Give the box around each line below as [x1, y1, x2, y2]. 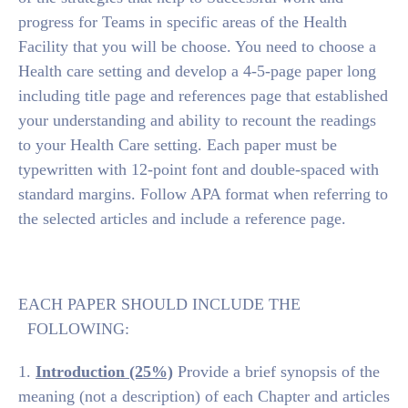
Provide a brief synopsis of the [173, 362, 380, 381]
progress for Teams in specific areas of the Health [18, 13, 347, 31]
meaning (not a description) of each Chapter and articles [18, 387, 390, 405]
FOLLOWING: [18, 320, 129, 338]
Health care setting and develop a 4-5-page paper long [18, 62, 376, 80]
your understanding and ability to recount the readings [18, 111, 376, 129]
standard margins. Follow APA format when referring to [18, 185, 388, 203]
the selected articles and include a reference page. [18, 209, 346, 228]
